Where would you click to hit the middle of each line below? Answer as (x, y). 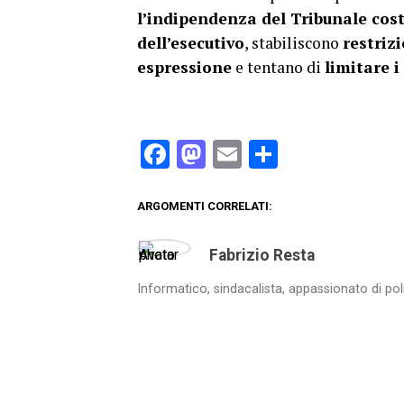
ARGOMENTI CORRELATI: (205, 206)
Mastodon (269, 154)
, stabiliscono (294, 43)
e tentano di (278, 67)
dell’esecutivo (191, 43)
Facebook (230, 154)
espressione (184, 67)
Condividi (335, 154)
